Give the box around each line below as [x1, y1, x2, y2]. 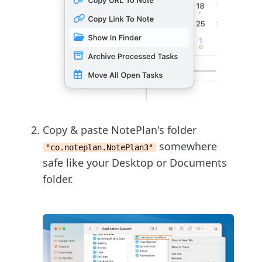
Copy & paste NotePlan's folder [43, 122, 196, 137]
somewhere [156, 139, 217, 153]
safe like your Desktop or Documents [43, 155, 227, 170]
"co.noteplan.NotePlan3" [46, 142, 153, 152]
